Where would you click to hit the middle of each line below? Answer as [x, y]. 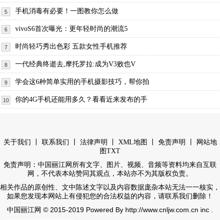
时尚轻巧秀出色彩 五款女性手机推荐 [71, 46]
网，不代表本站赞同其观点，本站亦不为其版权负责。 [110, 173]
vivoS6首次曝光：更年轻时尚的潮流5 [71, 29]
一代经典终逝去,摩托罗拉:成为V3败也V [75, 64]
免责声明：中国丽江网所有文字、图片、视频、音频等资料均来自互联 [110, 165]
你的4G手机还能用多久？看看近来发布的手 [81, 99]
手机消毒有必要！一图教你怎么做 [67, 11]
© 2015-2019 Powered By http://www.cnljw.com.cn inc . [127, 210]
